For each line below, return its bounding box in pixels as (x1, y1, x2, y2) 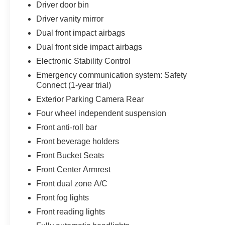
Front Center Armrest (36, 165, 111, 174)
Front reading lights (36, 207, 105, 216)
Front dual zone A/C (36, 179, 108, 188)
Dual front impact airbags (36, 28, 126, 37)
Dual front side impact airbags (36, 42, 143, 51)
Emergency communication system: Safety (36, 70, 187, 79)
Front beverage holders (36, 137, 120, 146)
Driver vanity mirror (36, 14, 104, 23)
